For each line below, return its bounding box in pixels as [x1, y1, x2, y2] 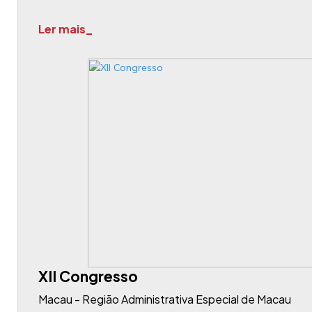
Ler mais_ [38, 22, 93, 36]
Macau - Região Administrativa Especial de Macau [38, 292, 291, 306]
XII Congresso [38, 267, 138, 286]
